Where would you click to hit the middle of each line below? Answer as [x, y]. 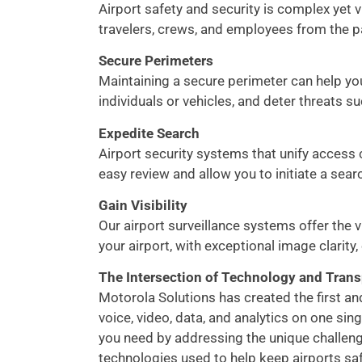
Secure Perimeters [156, 61]
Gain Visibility [143, 206]
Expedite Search [149, 133]
